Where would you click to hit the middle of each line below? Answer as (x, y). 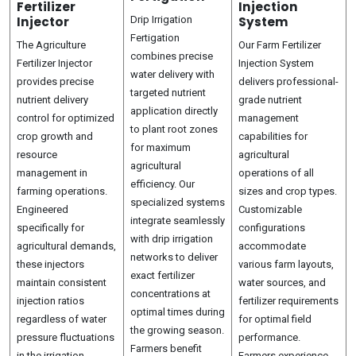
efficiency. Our (163, 184)
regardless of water (62, 319)
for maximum (161, 147)
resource (37, 155)
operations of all (276, 173)
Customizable (270, 209)
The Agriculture (51, 45)
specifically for (50, 228)
